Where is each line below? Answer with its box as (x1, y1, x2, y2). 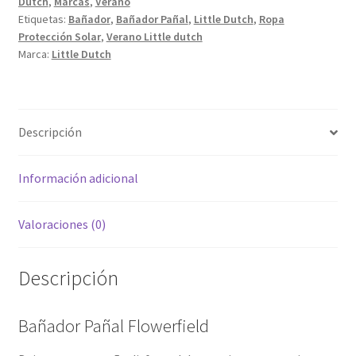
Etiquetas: (17, 12, 68, 27)
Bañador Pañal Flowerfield (17, 314, 209, 337)
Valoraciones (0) (17, 216, 106, 232)
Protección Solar (17, 29, 101, 44)
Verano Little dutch (106, 29, 203, 44)
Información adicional (17, 170, 138, 186)
